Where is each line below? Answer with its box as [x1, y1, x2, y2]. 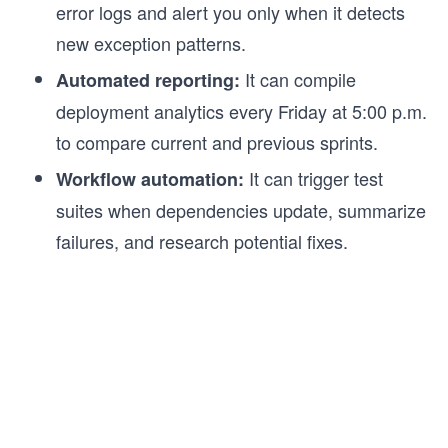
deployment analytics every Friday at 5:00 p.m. [56, 97, 427, 124]
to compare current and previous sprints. [56, 128, 378, 155]
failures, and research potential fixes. [56, 227, 348, 254]
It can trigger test [244, 164, 383, 191]
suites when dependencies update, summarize [56, 196, 426, 223]
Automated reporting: [56, 66, 240, 93]
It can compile [240, 65, 356, 92]
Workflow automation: [56, 165, 244, 192]
